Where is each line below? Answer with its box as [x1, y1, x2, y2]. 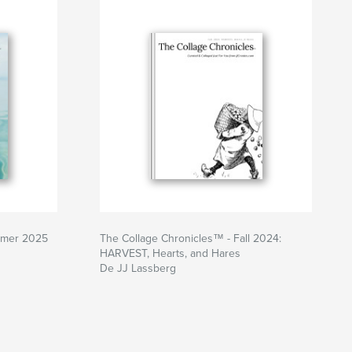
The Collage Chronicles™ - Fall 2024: [100, 232, 281, 246]
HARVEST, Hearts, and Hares [100, 247, 240, 261]
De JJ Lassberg [100, 262, 176, 276]
